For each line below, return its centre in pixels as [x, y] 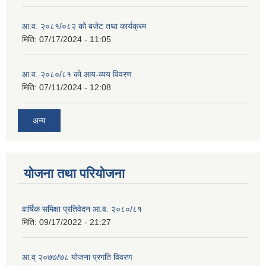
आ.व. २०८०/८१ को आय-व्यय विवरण [77, 74]
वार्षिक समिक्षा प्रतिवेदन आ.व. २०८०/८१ [82, 209]
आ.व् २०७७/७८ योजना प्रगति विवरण [77, 257]
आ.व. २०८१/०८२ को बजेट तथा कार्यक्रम [84, 26]
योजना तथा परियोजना [74, 174]
